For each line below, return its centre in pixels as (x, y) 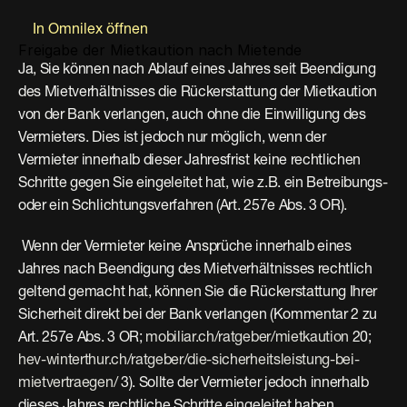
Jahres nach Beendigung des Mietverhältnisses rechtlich (195, 270)
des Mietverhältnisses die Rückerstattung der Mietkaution (198, 93)
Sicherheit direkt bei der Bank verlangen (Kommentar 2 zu (198, 315)
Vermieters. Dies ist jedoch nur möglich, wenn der (172, 138)
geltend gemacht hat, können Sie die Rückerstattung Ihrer (198, 293)
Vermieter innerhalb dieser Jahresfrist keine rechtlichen (190, 161)
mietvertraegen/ (68, 383)
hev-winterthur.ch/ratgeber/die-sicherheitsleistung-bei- (189, 361)
